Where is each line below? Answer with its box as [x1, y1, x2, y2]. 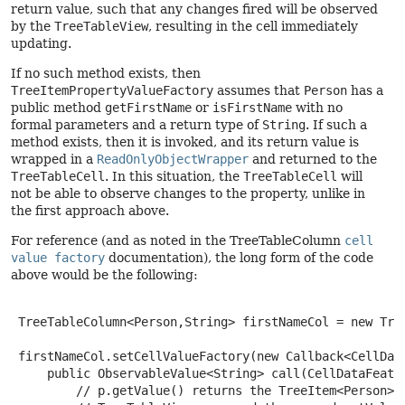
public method [11, 100, 105, 115]
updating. [11, 36, 71, 51]
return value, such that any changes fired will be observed [11, 2, 378, 16]
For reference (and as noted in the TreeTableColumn [11, 233, 344, 248]
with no [292, 100, 343, 115]
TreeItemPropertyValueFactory [11, 83, 213, 98]
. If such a [306, 118, 367, 132]
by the [11, 19, 54, 33]
